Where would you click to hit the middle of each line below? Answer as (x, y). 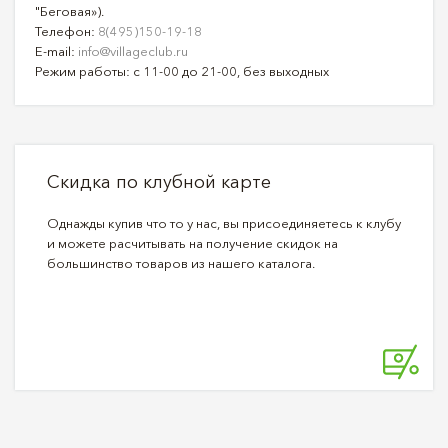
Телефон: (66, 30)
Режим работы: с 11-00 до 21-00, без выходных (182, 70)
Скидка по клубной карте (159, 181)
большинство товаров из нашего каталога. (181, 262)
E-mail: (56, 50)
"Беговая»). (69, 10)
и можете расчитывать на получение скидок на (192, 242)
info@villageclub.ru (133, 50)
